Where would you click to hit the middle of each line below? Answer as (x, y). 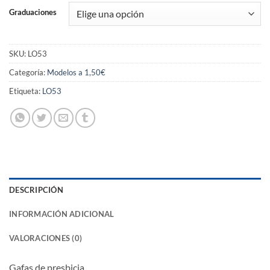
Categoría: (28, 73)
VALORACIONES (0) (46, 238)
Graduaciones (33, 12)
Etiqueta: (26, 91)
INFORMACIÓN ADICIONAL (62, 214)
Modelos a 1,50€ (76, 73)
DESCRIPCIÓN (36, 190)
